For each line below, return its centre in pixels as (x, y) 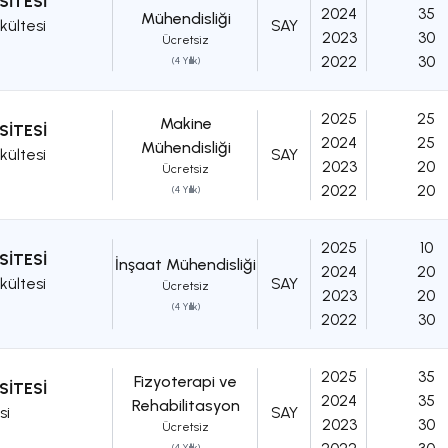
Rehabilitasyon (185, 406)
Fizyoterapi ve (185, 382)
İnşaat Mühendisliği (185, 265)
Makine (185, 124)
